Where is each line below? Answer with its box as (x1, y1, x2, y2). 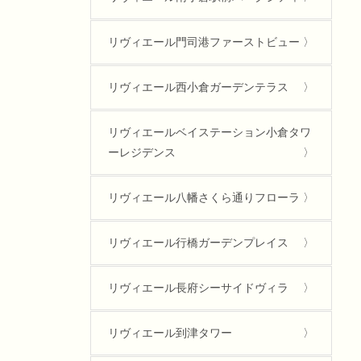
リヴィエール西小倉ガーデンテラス (108, 80, 288, 93)
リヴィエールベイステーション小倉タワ (108, 125, 311, 139)
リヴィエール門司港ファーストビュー (108, 35, 300, 48)
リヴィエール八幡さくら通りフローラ (108, 190, 300, 204)
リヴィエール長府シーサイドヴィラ (108, 280, 288, 294)
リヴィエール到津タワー (108, 326, 232, 339)
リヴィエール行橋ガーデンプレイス (108, 235, 288, 249)
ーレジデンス (108, 145, 176, 159)
